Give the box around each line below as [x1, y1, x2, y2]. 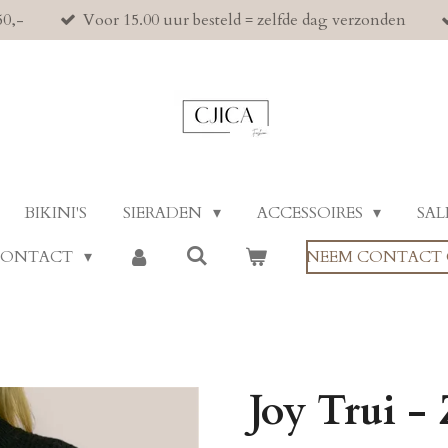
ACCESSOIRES [256, 202, 367, 224]
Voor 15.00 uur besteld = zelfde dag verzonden [82, 9, 406, 31]
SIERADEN [123, 202, 207, 224]
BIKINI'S [24, 202, 88, 224]
